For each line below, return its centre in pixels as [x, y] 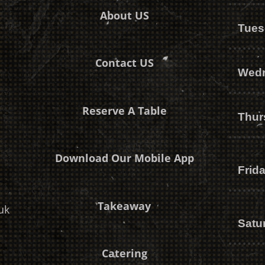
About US [124, 15]
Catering [124, 253]
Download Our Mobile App [124, 158]
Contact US [124, 63]
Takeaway [125, 206]
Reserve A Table [124, 110]
